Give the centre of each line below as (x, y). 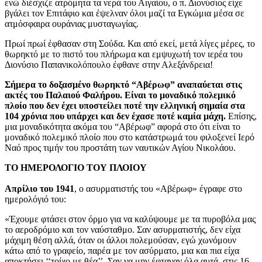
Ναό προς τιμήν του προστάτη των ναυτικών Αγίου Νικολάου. (120, 147)
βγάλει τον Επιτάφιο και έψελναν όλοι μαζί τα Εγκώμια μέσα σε (125, 13)
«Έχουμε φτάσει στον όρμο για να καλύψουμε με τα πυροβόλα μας (130, 219)
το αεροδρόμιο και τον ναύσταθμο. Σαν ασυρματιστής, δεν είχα (123, 229)
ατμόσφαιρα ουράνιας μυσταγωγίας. (72, 23)
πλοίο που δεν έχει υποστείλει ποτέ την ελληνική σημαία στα (125, 105)
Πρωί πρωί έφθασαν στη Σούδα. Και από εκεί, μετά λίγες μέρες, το (130, 43)
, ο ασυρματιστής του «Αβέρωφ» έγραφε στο (158, 188)
